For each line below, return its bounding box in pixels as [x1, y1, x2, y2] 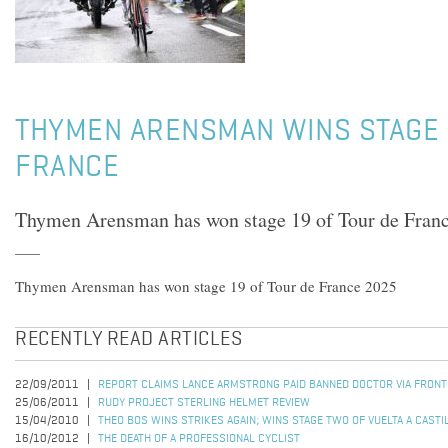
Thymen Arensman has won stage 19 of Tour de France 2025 [15, 276, 397, 296]
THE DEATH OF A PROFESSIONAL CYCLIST [98, 433, 300, 445]
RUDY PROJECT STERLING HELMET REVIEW [98, 397, 310, 409]
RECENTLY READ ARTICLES [15, 330, 242, 350]
